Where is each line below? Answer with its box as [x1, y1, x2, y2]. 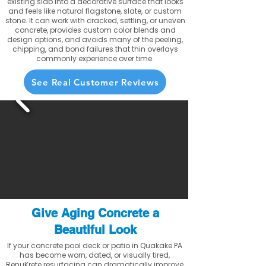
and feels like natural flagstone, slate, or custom [8, 6, 182, 16]
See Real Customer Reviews [31, 76, 159, 88]
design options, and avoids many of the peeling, [7, 34, 183, 45]
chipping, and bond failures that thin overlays [12, 44, 178, 54]
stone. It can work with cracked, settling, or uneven [5, 15, 185, 26]
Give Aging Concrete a [31, 206, 159, 220]
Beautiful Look [53, 223, 137, 237]
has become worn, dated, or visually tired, [19, 250, 170, 260]
